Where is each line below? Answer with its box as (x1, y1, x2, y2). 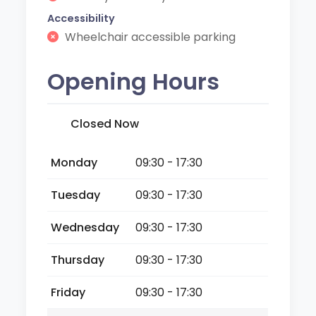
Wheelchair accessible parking (62, 28, 236, 45)
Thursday (51, 251, 105, 268)
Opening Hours (47, 65, 220, 97)
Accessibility (47, 11, 116, 25)
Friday (51, 284, 86, 300)
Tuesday (51, 186, 101, 203)
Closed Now (71, 115, 140, 132)
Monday (51, 154, 98, 171)
